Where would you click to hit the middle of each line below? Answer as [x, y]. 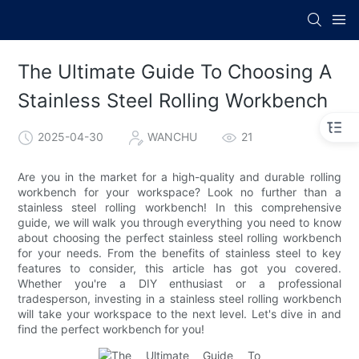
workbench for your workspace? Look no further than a [179, 192]
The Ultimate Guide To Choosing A [175, 72]
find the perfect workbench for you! [111, 329]
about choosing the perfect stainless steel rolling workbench [179, 237]
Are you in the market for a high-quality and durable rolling [179, 176]
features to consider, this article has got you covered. [179, 268]
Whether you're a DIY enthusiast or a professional [179, 283]
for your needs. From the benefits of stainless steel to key [179, 252]
